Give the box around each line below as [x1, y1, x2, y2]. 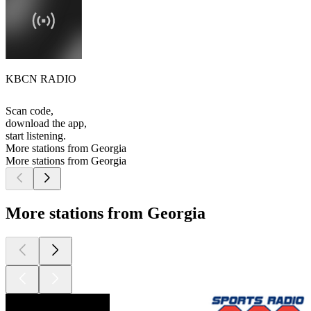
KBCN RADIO [6, 73, 76, 85]
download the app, [6, 117, 87, 130]
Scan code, [6, 105, 53, 117]
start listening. [6, 130, 66, 142]
